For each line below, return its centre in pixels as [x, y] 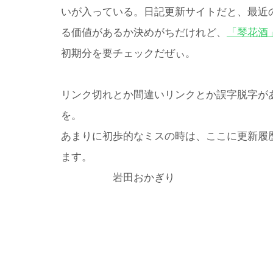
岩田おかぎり [118, 177]
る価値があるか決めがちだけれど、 [144, 32]
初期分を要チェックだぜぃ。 [128, 53]
